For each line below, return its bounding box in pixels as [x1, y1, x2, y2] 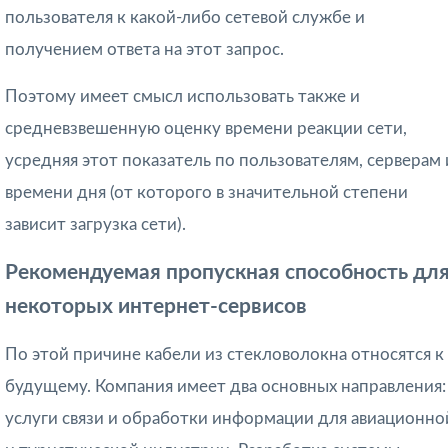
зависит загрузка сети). [5, 216, 186, 234]
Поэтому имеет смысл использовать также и [5, 88, 360, 106]
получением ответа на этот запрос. [5, 41, 284, 59]
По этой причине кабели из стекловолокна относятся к [5, 346, 444, 364]
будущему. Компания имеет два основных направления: [5, 378, 446, 396]
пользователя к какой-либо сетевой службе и [5, 9, 365, 27]
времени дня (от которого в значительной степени [5, 184, 408, 202]
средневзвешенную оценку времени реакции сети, [5, 120, 407, 138]
